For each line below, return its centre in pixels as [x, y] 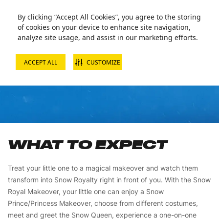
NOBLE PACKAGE [109, 71]
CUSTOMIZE [103, 62]
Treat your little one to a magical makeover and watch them [103, 168]
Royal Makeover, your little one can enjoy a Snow [86, 191]
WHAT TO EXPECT [88, 144]
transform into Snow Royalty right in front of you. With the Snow [109, 180]
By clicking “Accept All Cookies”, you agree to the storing [109, 17]
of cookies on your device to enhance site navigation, [104, 27]
